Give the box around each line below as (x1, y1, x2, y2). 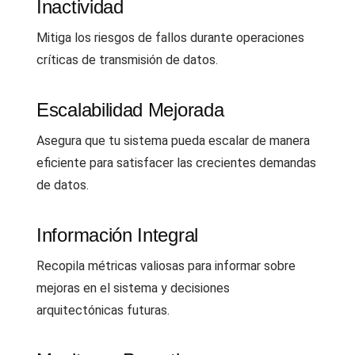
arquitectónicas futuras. (36, 302, 170, 318)
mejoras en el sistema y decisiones (36, 280, 230, 296)
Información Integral (36, 223, 198, 246)
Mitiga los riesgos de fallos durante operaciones (36, 29, 304, 45)
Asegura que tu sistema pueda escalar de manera (36, 132, 310, 148)
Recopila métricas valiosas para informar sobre (36, 258, 296, 273)
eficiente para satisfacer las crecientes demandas (36, 155, 316, 170)
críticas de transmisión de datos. (36, 52, 218, 67)
